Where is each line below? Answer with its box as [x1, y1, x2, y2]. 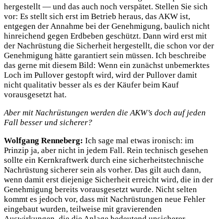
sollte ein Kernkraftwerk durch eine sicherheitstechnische [4, 155, 204, 165]
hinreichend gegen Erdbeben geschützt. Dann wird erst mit [4, 31, 207, 41]
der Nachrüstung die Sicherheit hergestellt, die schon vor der [4, 41, 214, 51]
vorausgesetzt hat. [4, 90, 66, 100]
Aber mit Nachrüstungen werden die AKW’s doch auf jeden [4, 108, 206, 118]
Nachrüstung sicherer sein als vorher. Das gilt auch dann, [4, 165, 201, 175]
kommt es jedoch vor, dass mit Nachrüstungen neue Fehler [4, 194, 205, 204]
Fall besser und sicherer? [4, 118, 92, 128]
